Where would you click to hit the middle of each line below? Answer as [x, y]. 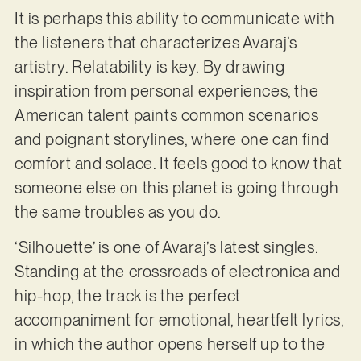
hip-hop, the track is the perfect [127, 296]
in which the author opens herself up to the [170, 344]
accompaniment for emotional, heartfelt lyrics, [179, 320]
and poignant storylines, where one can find [172, 139]
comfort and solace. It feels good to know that [178, 163]
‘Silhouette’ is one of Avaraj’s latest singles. [166, 248]
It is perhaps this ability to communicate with [174, 18]
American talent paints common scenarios [166, 115]
